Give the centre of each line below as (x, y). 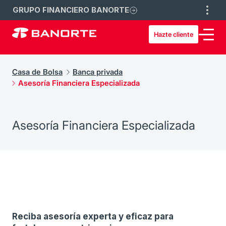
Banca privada (98, 72)
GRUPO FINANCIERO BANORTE (71, 10)
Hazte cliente (174, 34)
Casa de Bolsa (37, 72)
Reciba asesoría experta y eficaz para (93, 216)
